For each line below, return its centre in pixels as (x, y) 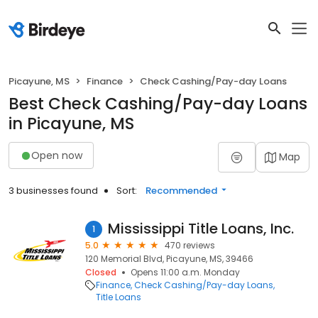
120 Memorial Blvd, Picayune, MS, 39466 (169, 259)
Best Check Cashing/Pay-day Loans (158, 104)
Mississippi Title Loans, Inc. (201, 229)
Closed (101, 272)
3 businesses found (53, 191)
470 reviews (190, 245)
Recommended (181, 191)
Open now (57, 155)
